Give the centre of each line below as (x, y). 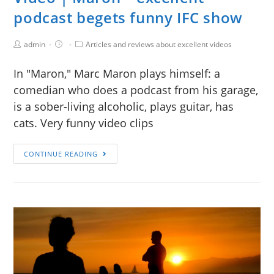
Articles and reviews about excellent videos (159, 45)
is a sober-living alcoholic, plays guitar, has (124, 107)
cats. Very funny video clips (84, 123)
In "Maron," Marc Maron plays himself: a (117, 74)
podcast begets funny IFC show (128, 18)
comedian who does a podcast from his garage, (136, 90)
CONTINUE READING (61, 154)
